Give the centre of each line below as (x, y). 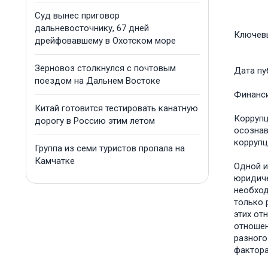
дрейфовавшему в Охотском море (105, 41)
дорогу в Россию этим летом (95, 121)
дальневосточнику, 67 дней (92, 28)
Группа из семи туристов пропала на (110, 148)
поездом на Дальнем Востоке (98, 81)
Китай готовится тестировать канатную (116, 108)
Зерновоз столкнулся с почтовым (105, 68)
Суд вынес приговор (77, 16)
